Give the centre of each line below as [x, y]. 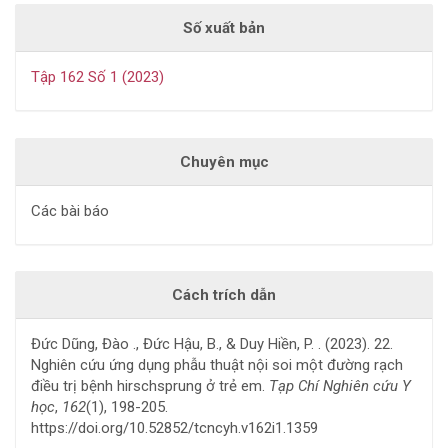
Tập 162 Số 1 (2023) [97, 76]
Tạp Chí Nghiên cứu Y [340, 386]
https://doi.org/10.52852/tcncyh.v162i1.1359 [174, 428]
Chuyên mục [224, 161]
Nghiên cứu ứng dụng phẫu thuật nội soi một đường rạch [217, 365]
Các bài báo [70, 210]
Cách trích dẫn [224, 295]
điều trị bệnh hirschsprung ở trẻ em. [150, 386]
